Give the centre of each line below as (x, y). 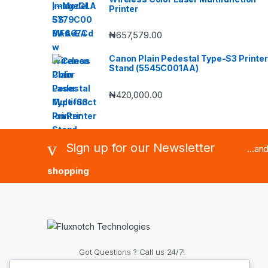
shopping (68, 170)
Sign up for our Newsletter (140, 148)
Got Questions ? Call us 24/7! (132, 252)
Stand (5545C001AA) (154, 68)
